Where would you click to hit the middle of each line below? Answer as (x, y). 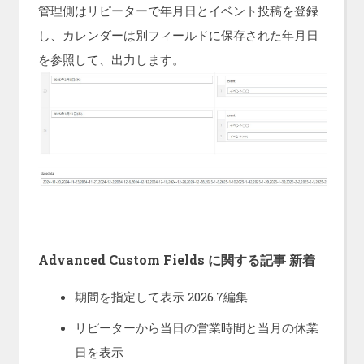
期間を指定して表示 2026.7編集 (161, 297)
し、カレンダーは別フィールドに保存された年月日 (178, 35)
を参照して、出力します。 (111, 60)
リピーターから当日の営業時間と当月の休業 (196, 328)
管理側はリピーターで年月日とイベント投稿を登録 (178, 11)
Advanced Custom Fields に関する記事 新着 (176, 260)
